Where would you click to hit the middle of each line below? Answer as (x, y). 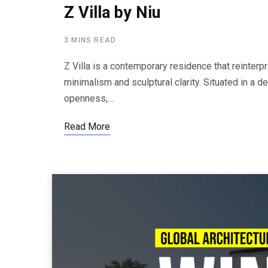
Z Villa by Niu (112, 13)
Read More (87, 127)
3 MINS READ (90, 40)
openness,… (89, 98)
